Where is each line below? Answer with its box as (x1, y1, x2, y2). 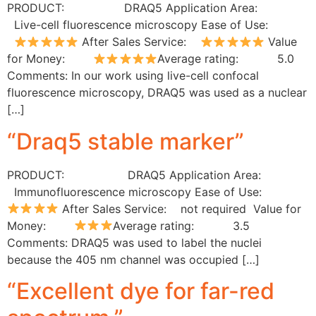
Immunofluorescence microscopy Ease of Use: (7, 184, 308, 199)
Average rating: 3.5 (112, 218, 250, 233)
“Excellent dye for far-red (7, 276, 274, 305)
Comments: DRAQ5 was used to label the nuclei (7, 235, 262, 250)
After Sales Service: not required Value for (58, 201, 301, 216)
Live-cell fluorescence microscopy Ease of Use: (7, 18, 307, 32)
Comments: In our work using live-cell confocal (7, 68, 259, 83)
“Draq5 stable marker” (7, 127, 244, 155)
